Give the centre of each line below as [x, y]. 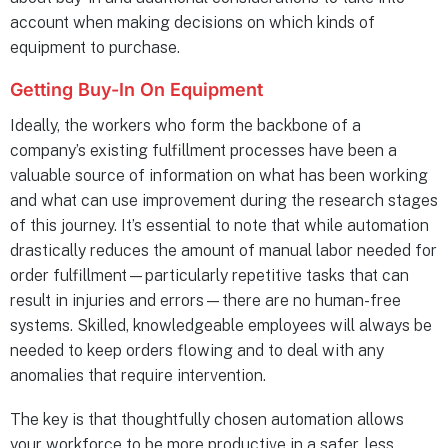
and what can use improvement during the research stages [224, 200]
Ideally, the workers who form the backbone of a [185, 125]
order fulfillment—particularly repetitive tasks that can [209, 275]
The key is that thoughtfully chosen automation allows [207, 419]
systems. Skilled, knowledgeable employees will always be [221, 325]
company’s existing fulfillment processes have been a [203, 150]
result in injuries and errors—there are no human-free [205, 300]
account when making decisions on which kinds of [192, 22]
